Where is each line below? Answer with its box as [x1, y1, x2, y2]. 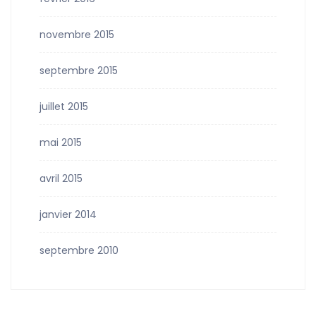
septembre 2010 [39, 243, 119, 257]
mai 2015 [39, 135, 82, 150]
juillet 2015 [39, 99, 88, 114]
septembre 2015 [39, 63, 118, 78]
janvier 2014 [39, 207, 97, 221]
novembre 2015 [39, 28, 114, 42]
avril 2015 [39, 171, 83, 186]
